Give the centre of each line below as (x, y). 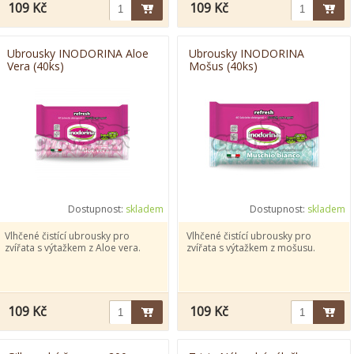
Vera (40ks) (36, 66)
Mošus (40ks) (223, 66)
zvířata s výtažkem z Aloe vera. (73, 248)
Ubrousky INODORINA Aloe (78, 53)
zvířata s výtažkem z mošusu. (251, 248)
